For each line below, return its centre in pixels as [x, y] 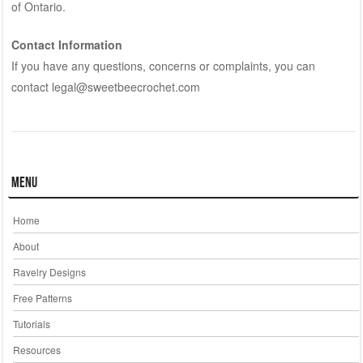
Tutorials [31, 323]
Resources [36, 349]
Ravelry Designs [49, 271]
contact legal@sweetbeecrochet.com [105, 86]
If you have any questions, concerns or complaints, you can [163, 65]
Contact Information [66, 44]
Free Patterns [42, 297]
